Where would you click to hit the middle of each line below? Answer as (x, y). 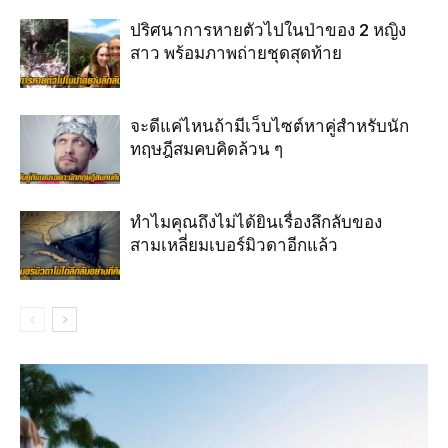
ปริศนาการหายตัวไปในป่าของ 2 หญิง (268, 29)
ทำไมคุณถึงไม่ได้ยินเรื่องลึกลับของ (256, 221)
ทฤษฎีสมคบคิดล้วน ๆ (206, 148)
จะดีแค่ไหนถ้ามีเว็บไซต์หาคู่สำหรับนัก (269, 125)
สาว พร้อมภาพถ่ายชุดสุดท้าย (236, 52)
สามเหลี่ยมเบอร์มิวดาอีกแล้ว (234, 244)
